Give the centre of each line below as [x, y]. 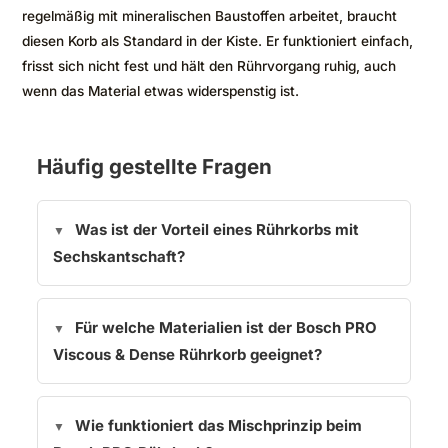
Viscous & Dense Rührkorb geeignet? [187, 354]
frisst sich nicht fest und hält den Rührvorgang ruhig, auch [209, 65]
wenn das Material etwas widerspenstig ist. [160, 90]
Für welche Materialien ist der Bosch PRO [226, 327]
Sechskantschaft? [119, 256]
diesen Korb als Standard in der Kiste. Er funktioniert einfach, [217, 40]
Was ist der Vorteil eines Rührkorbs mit [217, 229]
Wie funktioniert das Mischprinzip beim [218, 425]
